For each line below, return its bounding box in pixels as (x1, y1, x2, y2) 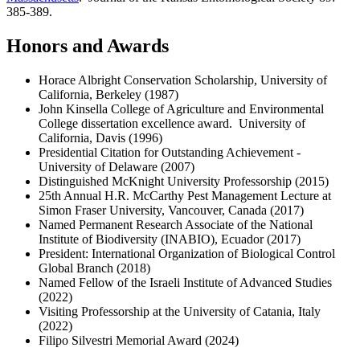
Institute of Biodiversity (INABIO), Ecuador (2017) (39, 232, 301, 247)
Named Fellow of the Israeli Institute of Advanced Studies (39, 276, 332, 290)
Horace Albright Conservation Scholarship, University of (39, 73, 327, 88)
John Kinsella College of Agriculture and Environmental (39, 102, 324, 117)
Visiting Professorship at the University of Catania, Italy (39, 305, 321, 319)
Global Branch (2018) (39, 261, 150, 276)
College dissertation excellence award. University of (39, 117, 305, 131)
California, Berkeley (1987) (39, 88, 178, 102)
